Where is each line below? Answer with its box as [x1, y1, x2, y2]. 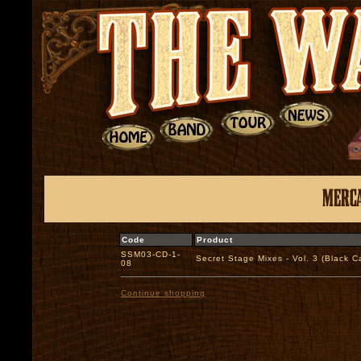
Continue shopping [121, 288, 205, 297]
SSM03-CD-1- [121, 250, 180, 259]
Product [197, 235, 233, 244]
